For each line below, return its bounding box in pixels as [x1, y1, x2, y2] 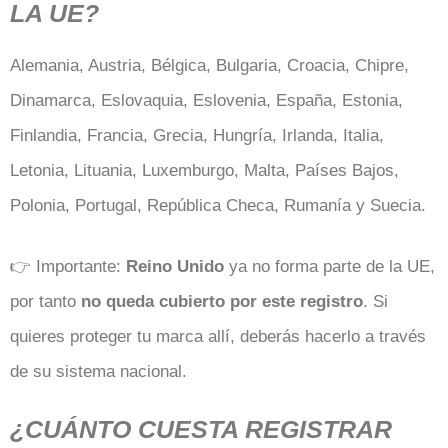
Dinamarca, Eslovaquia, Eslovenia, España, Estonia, [10, 91, 403, 110]
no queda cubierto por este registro [81, 291, 363, 311]
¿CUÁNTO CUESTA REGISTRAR [10, 415, 392, 443]
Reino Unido [126, 256, 224, 276]
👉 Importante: [10, 256, 126, 276]
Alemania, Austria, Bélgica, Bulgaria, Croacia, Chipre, [10, 56, 409, 75]
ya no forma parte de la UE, [224, 256, 435, 276]
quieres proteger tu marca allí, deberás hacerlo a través [10, 326, 426, 346]
